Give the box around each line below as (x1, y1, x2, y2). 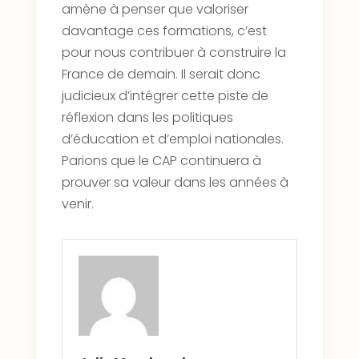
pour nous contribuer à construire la (61, 43, 286, 63)
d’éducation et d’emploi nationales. (61, 130, 284, 149)
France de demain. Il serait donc (61, 65, 260, 84)
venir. (61, 195, 94, 214)
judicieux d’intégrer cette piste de (61, 87, 268, 106)
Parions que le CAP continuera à (61, 151, 261, 171)
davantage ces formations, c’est (61, 22, 267, 41)
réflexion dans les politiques (61, 108, 233, 127)
